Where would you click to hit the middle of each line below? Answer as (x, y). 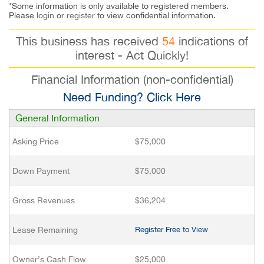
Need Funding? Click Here (132, 97)
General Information (57, 118)
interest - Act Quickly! (132, 55)
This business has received (89, 41)
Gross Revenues (44, 200)
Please (23, 15)
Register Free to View (171, 230)
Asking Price (36, 141)
